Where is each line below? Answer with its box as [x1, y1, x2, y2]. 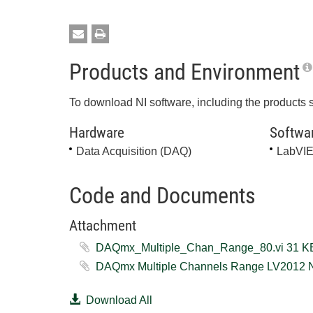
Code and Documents [69, 182, 256, 209]
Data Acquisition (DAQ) [76, 145, 191, 157]
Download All [86, 293, 152, 306]
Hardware [69, 124, 124, 141]
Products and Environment [69, 59, 300, 85]
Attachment [69, 217, 136, 234]
